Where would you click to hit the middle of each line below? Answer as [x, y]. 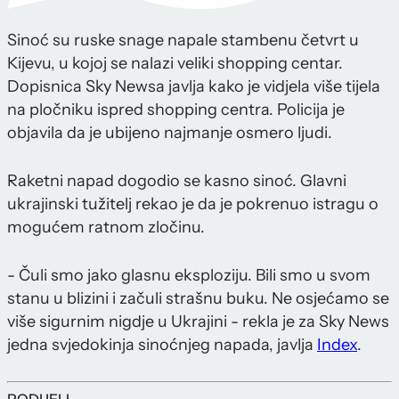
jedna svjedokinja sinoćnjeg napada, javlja [162, 345]
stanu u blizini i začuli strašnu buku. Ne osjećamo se [198, 299]
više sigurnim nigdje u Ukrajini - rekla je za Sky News [198, 322]
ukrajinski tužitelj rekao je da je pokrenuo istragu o [193, 204]
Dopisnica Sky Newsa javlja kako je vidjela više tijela [194, 87]
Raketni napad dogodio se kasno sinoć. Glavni [177, 181]
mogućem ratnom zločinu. [106, 228]
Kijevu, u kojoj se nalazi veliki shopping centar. [175, 64]
